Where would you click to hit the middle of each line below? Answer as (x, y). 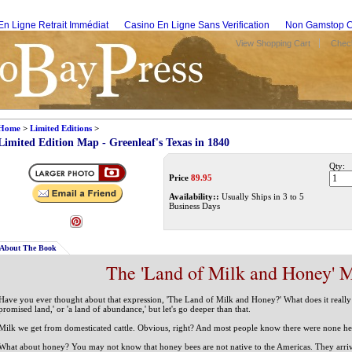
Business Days (194, 206)
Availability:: (194, 196)
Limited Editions (61, 128)
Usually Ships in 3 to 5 (262, 196)
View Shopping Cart (273, 43)
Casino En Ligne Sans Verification (197, 25)
